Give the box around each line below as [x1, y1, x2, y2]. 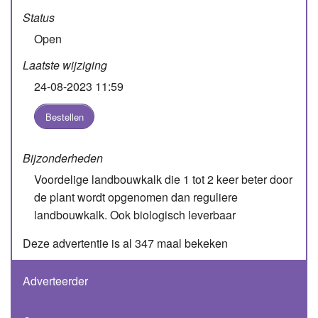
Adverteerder [23, 273, 88, 290]
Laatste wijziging [23, 56, 107, 73]
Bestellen [45, 109, 84, 124]
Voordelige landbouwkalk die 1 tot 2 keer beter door [34, 171, 292, 188]
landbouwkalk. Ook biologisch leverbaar [34, 207, 236, 224]
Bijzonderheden [23, 150, 103, 167]
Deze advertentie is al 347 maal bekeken [23, 235, 228, 252]
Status [23, 9, 55, 26]
